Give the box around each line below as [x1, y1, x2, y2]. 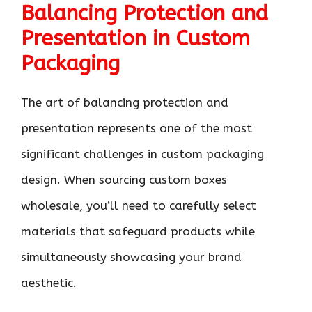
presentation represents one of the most [21, 120, 252, 135]
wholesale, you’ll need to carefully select [21, 198, 256, 212]
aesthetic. [21, 275, 77, 290]
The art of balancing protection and [21, 95, 228, 109]
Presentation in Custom [21, 25, 250, 51]
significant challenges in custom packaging [21, 146, 264, 161]
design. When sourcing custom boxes [21, 172, 227, 187]
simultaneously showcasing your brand [21, 249, 242, 264]
